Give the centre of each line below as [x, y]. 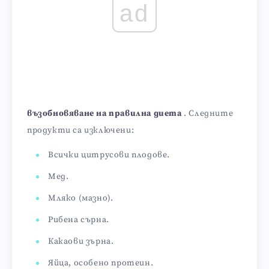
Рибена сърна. [79, 219]
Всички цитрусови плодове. [109, 155]
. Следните [207, 113]
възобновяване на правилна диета [104, 113]
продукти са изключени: [81, 130]
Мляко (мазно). [81, 198]
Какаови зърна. [81, 241]
